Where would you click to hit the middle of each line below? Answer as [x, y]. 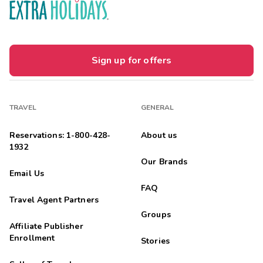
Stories [155, 241]
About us [159, 135]
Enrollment [32, 238]
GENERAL [158, 107]
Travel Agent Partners [54, 200]
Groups [156, 214]
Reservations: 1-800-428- [60, 135]
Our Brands [164, 161]
